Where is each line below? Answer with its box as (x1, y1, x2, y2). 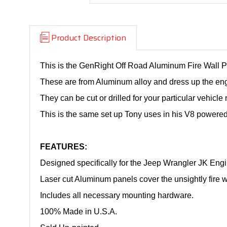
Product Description (51, 31, 126, 44)
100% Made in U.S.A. (40, 207, 117, 216)
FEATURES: (40, 142, 87, 151)
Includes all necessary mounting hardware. (40, 191, 194, 200)
